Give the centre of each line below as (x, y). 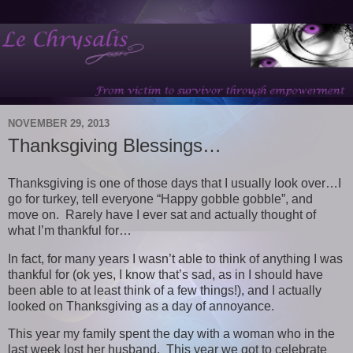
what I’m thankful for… (70, 230)
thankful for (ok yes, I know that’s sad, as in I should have (165, 274)
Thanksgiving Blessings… (115, 145)
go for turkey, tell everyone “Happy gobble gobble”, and (160, 199)
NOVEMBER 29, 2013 (59, 124)
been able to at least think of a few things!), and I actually (165, 290)
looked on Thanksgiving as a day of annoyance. (141, 306)
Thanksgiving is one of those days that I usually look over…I (175, 183)
